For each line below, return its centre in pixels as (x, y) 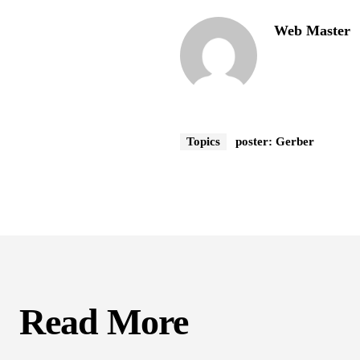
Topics (204, 142)
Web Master (313, 31)
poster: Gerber (275, 142)
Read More (104, 322)
